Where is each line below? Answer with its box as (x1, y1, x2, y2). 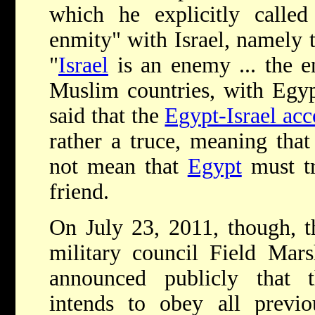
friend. (49, 179, 109, 205)
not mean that (49, 154, 188, 179)
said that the (49, 103, 165, 129)
